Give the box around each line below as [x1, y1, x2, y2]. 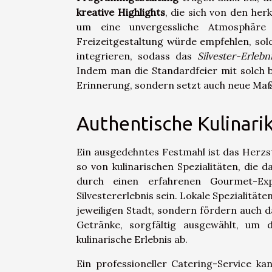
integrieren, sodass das [76, 50, 198, 63]
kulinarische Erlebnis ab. [76, 233, 188, 246]
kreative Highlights [76, 6, 165, 19]
